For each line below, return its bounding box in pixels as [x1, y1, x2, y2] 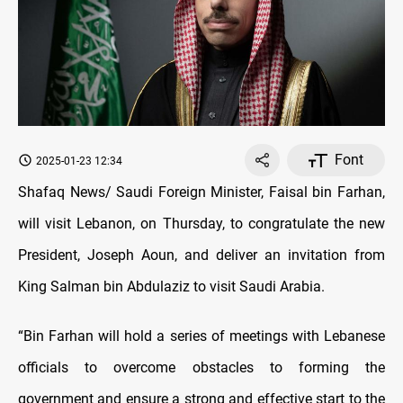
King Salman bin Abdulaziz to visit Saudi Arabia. [18, 278, 325, 296]
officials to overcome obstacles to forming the [18, 359, 385, 377]
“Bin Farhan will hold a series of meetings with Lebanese [18, 327, 385, 345]
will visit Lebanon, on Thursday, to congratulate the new [18, 215, 385, 233]
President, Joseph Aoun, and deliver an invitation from [18, 246, 385, 264]
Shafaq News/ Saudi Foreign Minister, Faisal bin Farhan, [18, 184, 385, 201]
